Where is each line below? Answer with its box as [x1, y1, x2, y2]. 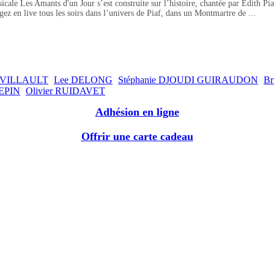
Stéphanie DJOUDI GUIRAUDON [118, 75, 258, 86]
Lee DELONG [54, 75, 113, 86]
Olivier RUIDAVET [26, 86, 105, 97]
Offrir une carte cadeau [81, 130, 193, 143]
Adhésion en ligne [95, 106, 179, 119]
